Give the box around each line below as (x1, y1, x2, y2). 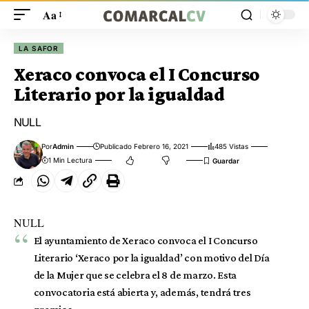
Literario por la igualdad (14, 83, 225, 105)
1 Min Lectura (48, 156, 93, 164)
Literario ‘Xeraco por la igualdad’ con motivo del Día (33, 252, 270, 263)
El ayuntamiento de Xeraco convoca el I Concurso (33, 235, 258, 246)
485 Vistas (215, 142, 249, 150)
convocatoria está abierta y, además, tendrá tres (33, 286, 251, 298)
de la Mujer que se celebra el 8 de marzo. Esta (33, 269, 237, 281)
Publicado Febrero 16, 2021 (100, 142, 189, 150)
